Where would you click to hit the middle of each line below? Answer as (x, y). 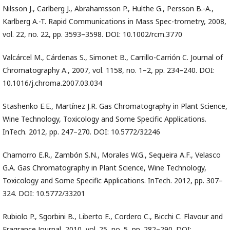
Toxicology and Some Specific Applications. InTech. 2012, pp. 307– (113, 181)
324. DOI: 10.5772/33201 (44, 194)
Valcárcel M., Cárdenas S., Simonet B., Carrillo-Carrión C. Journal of (113, 57)
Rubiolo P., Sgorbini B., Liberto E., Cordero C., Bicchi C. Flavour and (113, 217)
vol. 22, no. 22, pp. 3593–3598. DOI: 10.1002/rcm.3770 (92, 34)
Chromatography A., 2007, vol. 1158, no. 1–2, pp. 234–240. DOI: (109, 70)
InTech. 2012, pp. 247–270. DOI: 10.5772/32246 (81, 132)
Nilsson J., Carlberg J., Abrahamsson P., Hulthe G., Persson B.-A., (108, 9)
